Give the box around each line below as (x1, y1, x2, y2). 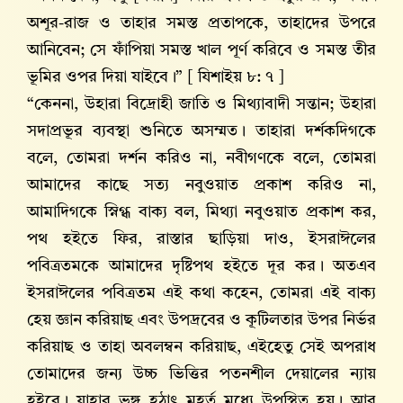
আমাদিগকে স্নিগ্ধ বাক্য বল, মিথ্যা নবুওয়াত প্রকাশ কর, (27, 204, 376, 221)
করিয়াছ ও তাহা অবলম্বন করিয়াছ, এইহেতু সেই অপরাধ (27, 339, 376, 356)
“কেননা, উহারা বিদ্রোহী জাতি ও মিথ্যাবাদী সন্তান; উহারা (27, 96, 376, 113)
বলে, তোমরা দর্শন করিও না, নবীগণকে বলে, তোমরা (27, 150, 376, 167)
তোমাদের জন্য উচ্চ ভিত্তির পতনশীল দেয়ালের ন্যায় (27, 366, 376, 383)
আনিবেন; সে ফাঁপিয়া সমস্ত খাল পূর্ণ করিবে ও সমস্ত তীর (27, 42, 376, 59)
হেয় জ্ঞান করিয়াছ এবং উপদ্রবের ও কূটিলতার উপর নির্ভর (27, 312, 376, 329)
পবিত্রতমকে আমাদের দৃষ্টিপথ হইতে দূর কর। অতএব (27, 258, 376, 275)
